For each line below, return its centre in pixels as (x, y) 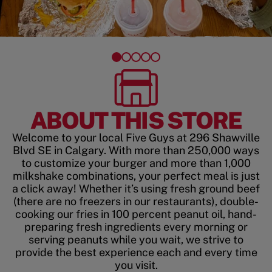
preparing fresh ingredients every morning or (136, 226)
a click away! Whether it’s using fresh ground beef (136, 188)
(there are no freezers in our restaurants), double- (136, 201)
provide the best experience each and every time (136, 252)
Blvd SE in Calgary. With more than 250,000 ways (136, 150)
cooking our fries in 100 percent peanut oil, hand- (136, 214)
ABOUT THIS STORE (136, 120)
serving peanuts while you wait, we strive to (136, 239)
